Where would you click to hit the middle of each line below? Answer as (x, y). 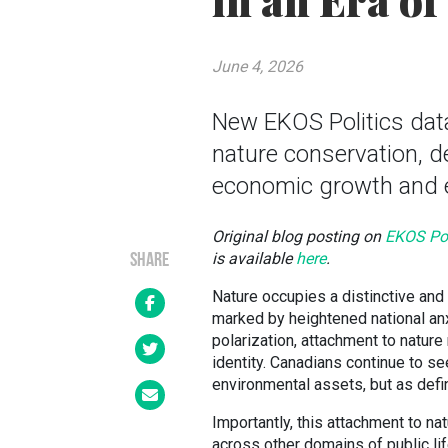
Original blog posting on (298, 236)
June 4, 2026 (257, 66)
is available (254, 258)
